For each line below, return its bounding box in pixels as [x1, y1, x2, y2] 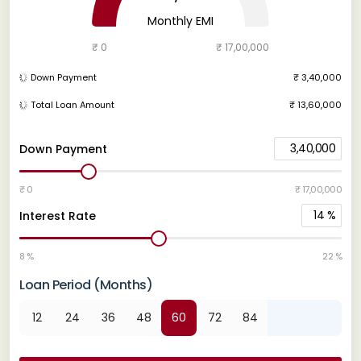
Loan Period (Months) [19, 275, 152, 294]
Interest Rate [19, 207, 96, 224]
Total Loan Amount [31, 98, 114, 111]
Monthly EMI [147, 12, 214, 29]
